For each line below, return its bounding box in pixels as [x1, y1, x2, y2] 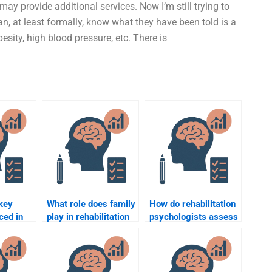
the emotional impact [149, 223, 235, 235]
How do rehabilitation [149, 198, 236, 209]
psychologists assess [149, 211, 238, 222]
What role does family [47, 198, 135, 209]
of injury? [149, 236, 187, 248]
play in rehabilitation [47, 211, 129, 222]
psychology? [47, 223, 98, 235]
